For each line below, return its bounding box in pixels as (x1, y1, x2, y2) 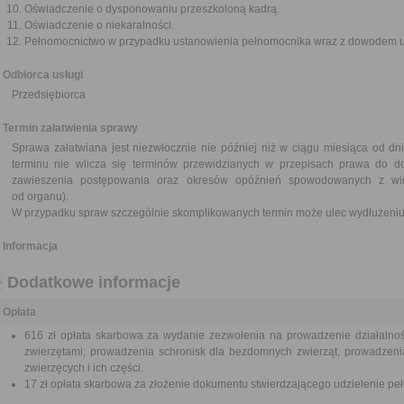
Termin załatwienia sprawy (3, 122, 138, 134)
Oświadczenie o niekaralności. (24, 19, 174, 32)
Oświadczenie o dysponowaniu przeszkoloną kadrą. (24, 3, 280, 15)
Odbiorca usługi (3, 69, 83, 81)
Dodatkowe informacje (7, 273, 180, 291)
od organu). (12, 190, 69, 203)
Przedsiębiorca (12, 88, 86, 101)
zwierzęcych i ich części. (24, 362, 143, 374)
